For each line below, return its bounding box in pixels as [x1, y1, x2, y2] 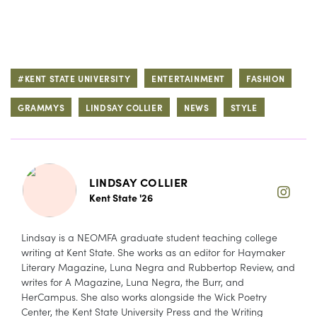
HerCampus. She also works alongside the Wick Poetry [21, 289, 267, 304]
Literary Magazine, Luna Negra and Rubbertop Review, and [21, 260, 295, 275]
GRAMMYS [18, 101, 65, 114]
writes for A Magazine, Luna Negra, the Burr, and [21, 275, 244, 289]
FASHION [246, 72, 285, 85]
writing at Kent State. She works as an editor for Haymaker [21, 245, 285, 260]
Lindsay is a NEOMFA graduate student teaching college [21, 230, 277, 245]
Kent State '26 [89, 190, 153, 205]
